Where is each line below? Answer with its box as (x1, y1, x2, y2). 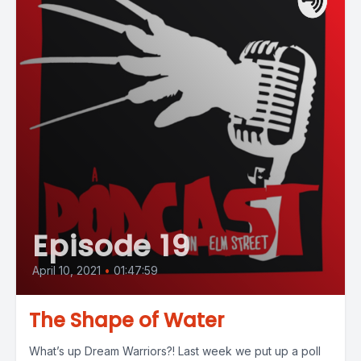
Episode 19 (32, 226, 190, 267)
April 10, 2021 (32, 263, 101, 277)
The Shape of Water (29, 307, 224, 334)
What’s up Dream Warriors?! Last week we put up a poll (29, 344, 321, 358)
